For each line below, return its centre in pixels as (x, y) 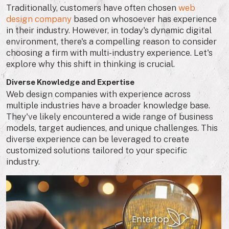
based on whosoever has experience (144, 19)
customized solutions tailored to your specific (97, 150)
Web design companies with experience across (98, 94)
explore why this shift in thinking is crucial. (90, 64)
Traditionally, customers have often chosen (92, 8)
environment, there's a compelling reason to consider (111, 41)
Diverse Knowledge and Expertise (70, 82)
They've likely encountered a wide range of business (110, 117)
